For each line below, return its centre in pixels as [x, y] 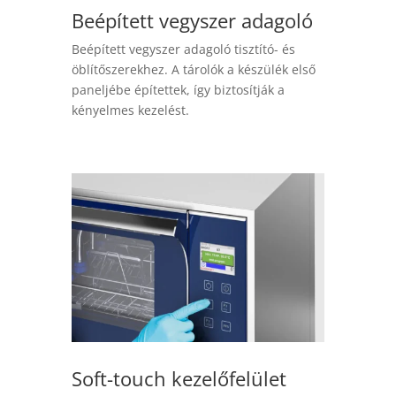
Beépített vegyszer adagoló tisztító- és [183, 49]
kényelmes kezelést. [130, 110]
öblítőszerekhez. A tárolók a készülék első [193, 70]
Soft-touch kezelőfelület [179, 379]
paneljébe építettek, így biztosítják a [178, 90]
